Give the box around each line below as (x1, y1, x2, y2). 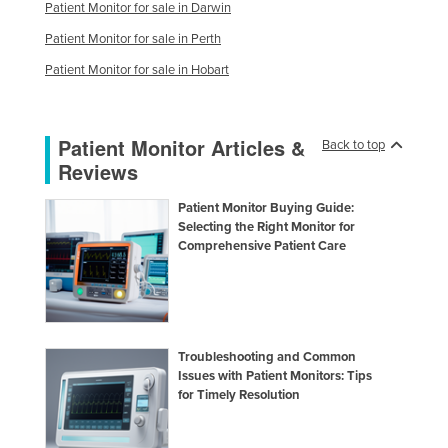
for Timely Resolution (178, 386, 301, 403)
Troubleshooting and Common (178, 348, 357, 365)
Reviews (58, 156, 138, 186)
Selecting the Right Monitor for (178, 218, 356, 235)
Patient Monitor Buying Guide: (178, 199, 355, 216)
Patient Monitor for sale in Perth (45, 30, 221, 47)
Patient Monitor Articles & (58, 132, 305, 162)
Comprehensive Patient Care (178, 237, 347, 254)
